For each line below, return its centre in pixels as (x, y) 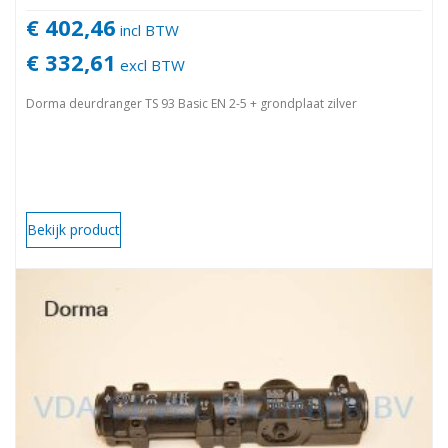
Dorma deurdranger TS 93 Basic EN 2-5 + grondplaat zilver (191, 103)
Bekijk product (73, 229)
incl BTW (147, 29)
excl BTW (150, 64)
